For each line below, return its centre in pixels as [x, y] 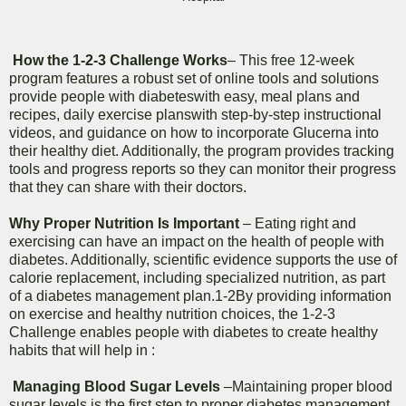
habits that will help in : [82, 351]
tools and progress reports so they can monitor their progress [203, 169]
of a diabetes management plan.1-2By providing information [200, 296]
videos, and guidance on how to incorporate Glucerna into [194, 133]
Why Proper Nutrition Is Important [124, 224]
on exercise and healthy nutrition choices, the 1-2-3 [172, 314]
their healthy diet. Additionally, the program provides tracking [202, 151]
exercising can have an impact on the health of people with [197, 242]
